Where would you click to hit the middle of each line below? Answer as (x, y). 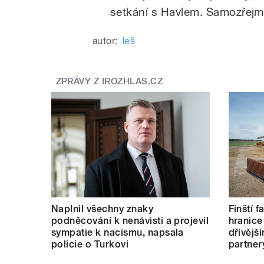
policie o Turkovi (90, 244)
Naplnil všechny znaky (103, 209)
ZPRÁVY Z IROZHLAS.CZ (109, 82)
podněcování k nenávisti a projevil (130, 220)
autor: (105, 41)
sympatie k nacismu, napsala (118, 232)
